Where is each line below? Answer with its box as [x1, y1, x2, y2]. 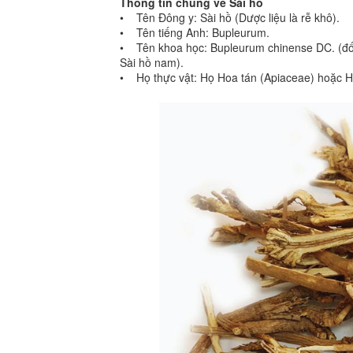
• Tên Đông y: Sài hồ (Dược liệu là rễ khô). [120, 9, 340, 26]
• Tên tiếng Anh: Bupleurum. [120, 24, 269, 41]
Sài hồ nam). [120, 54, 184, 71]
